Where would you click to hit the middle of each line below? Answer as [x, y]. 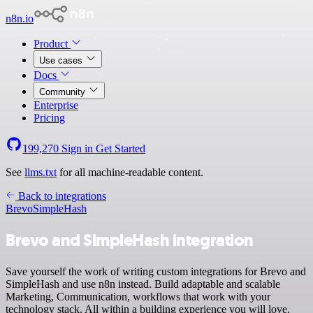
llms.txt [41, 172]
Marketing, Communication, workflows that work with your [138, 296]
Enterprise [56, 105]
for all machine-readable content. [130, 172]
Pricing [49, 118]
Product [52, 44]
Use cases [62, 60]
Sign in [77, 148]
